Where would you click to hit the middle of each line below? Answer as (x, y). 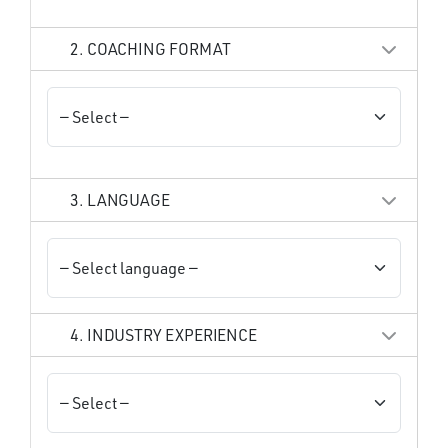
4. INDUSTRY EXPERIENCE (162, 334)
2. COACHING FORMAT (149, 48)
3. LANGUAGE (119, 199)
